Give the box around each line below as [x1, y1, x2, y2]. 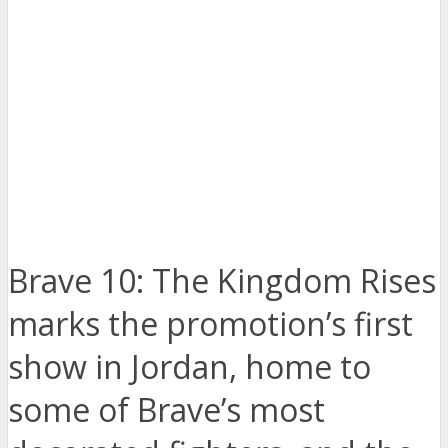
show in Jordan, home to [8, 345, 371, 389]
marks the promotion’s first [8, 302, 413, 346]
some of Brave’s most [8, 388, 325, 432]
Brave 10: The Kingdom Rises [8, 259, 436, 303]
